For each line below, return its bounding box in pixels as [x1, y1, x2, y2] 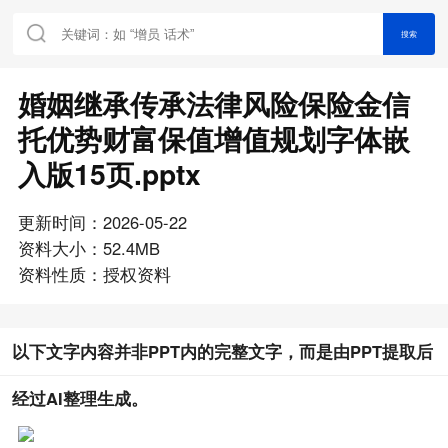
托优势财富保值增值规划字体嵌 [17, 117, 410, 159]
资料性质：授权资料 [17, 261, 171, 286]
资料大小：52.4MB [17, 235, 160, 260]
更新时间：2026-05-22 [17, 209, 187, 234]
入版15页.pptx [17, 152, 201, 194]
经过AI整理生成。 [11, 385, 148, 410]
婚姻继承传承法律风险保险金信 [17, 82, 410, 124]
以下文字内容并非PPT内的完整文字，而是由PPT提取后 [11, 338, 433, 363]
